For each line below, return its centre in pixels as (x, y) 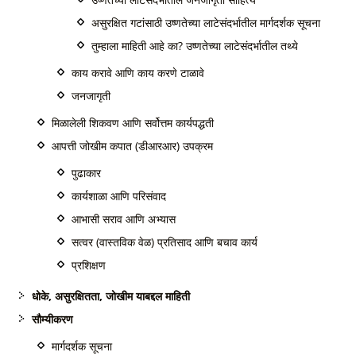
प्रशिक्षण (89, 265)
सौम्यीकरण (52, 319)
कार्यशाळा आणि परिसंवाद (119, 196)
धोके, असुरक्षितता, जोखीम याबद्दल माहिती (111, 296)
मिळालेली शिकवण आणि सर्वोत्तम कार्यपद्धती (133, 123)
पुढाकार (86, 173)
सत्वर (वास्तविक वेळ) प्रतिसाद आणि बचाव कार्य (164, 242)
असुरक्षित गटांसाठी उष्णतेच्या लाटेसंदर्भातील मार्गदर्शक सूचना (206, 23)
